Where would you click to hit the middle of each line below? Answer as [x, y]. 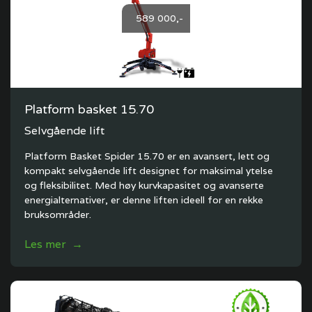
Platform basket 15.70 [89, 109]
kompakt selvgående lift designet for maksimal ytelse [149, 171]
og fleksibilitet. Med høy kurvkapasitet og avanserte [144, 185]
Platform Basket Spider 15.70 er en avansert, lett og [147, 156]
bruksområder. [58, 214]
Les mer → [54, 244]
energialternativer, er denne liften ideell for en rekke [144, 200]
